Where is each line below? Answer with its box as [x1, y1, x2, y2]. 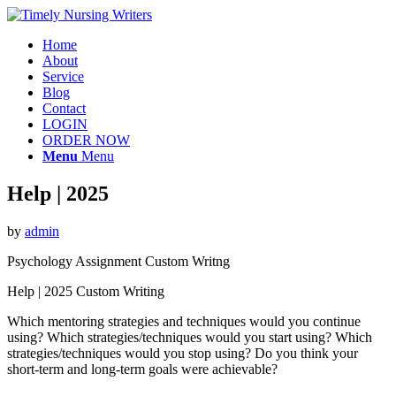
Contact [42, 101, 86, 116]
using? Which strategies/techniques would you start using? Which [7, 329, 372, 345]
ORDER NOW [42, 133, 130, 148]
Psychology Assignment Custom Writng [7, 253, 230, 269]
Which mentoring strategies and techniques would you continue [7, 313, 361, 329]
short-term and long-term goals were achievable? [7, 361, 278, 377]
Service [42, 69, 84, 84]
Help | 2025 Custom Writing [7, 283, 164, 299]
